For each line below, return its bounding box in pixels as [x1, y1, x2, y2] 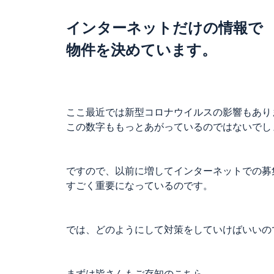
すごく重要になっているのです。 [66, 180, 213, 191]
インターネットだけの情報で [66, 20, 263, 36]
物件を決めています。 [66, 42, 217, 58]
